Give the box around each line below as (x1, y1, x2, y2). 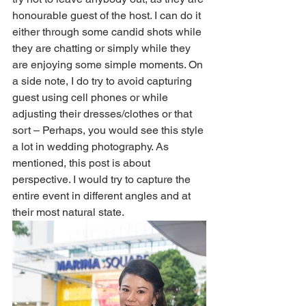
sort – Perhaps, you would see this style (12, 124, 206, 137)
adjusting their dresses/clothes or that (12, 107, 195, 121)
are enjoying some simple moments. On (12, 58, 206, 72)
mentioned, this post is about (12, 156, 153, 170)
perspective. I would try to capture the (12, 173, 193, 186)
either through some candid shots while (12, 25, 204, 39)
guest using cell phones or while (12, 91, 171, 105)
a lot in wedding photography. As (12, 140, 171, 154)
